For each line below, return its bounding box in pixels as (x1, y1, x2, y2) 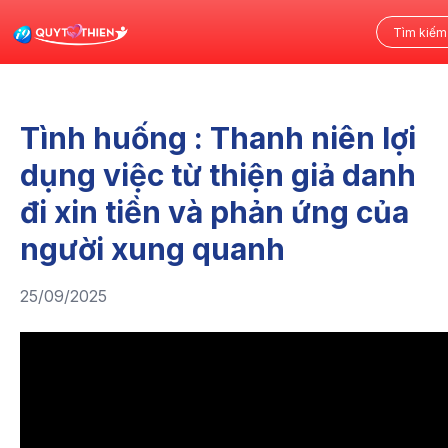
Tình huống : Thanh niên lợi (20, 120, 416, 156)
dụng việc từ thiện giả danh (20, 157, 416, 193)
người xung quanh (20, 231, 285, 267)
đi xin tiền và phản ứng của (20, 194, 409, 230)
